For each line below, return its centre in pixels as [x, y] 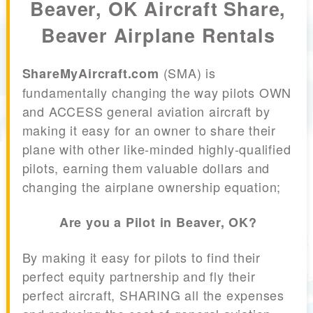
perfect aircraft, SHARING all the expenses [153, 295]
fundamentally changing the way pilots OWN [157, 93]
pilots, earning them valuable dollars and [146, 168]
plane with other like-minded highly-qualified [156, 149]
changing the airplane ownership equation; [152, 187]
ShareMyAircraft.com [90, 74]
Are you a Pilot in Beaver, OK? [158, 223]
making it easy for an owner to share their [149, 130]
